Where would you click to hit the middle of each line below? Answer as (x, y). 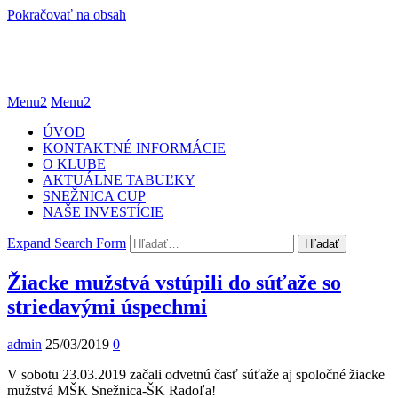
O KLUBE (74, 163)
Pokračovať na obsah (67, 15)
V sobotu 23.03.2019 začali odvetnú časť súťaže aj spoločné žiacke (196, 374)
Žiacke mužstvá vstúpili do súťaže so (174, 282)
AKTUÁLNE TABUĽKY (119, 179)
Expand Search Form (67, 243)
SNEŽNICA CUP (94, 195)
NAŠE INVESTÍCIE (103, 211)
